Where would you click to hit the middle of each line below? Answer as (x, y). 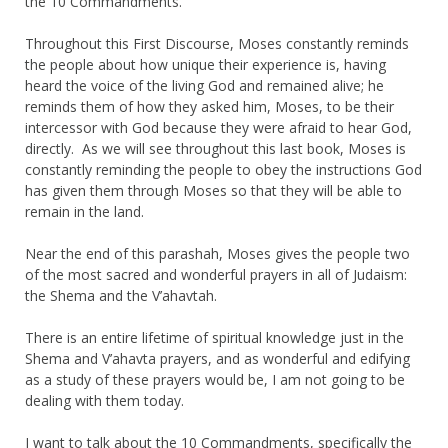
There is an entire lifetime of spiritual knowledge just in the (214, 337)
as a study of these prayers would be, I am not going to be (215, 379)
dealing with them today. (104, 400)
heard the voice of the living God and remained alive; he (204, 85)
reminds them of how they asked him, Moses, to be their (209, 106)
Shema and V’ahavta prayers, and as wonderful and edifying (217, 358)
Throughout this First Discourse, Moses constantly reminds (217, 43)
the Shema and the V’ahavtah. (121, 295)
